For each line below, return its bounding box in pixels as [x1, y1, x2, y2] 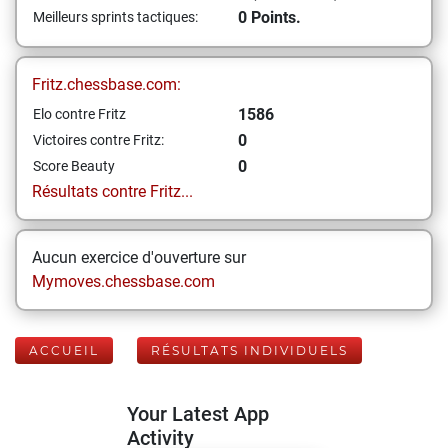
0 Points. [238, 8, 301, 27]
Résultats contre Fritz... [32, 182, 193, 201]
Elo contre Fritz [33, 106, 126, 122]
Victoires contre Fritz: [33, 132, 164, 148]
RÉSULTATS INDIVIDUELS [151, 343, 348, 358]
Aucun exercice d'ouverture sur [32, 248, 246, 267]
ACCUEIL [29, 343, 99, 358]
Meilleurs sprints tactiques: [33, 9, 198, 25]
